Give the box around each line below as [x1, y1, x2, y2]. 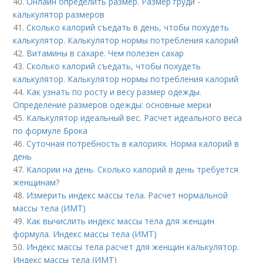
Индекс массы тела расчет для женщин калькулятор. [26, 241, 240, 252]
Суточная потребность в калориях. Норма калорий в [26, 137, 240, 149]
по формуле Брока [13, 124, 88, 136]
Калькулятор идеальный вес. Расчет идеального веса [26, 112, 242, 123]
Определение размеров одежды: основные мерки [13, 99, 212, 110]
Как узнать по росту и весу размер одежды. [26, 86, 202, 97]
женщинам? [13, 176, 60, 188]
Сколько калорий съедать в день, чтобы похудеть [26, 21, 230, 33]
